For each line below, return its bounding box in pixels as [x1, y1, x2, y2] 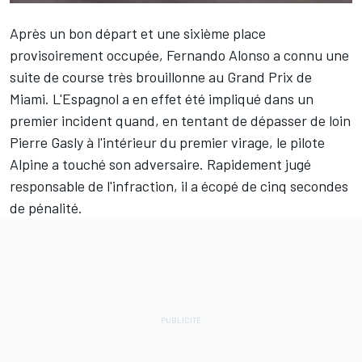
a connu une [270, 45, 349, 64]
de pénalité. [10, 198, 82, 217]
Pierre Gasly [10, 133, 83, 151]
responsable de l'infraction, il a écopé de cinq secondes [10, 176, 348, 195]
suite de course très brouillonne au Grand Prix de [10, 67, 312, 86]
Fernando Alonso [166, 45, 270, 64]
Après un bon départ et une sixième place [10, 23, 266, 42]
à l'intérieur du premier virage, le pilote [83, 133, 325, 151]
